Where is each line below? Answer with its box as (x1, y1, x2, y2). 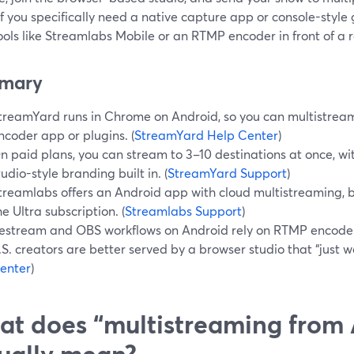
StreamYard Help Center (134, 126, 278, 143)
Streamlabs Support (125, 201, 242, 219)
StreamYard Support (168, 164, 287, 181)
